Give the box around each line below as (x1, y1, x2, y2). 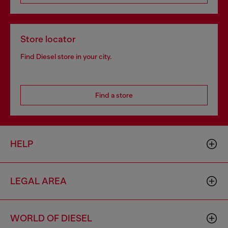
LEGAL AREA (10, 176, 67, 186)
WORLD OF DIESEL (10, 213, 92, 223)
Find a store (95, 91, 133, 99)
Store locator (20, 34, 76, 44)
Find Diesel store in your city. (20, 52, 111, 61)
